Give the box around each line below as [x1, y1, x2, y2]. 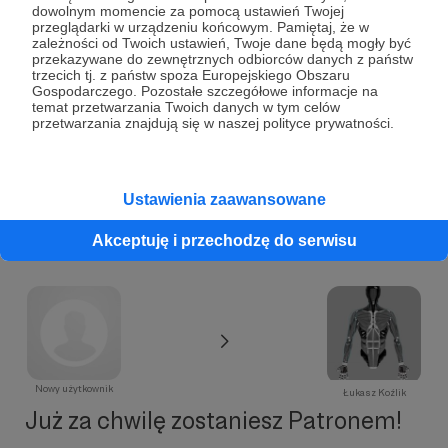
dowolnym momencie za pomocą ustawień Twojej [32, 3, 344, 19]
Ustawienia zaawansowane [122, 190, 326, 208]
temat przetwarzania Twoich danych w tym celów [32, 99, 340, 115]
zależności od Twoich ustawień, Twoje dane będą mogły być [32, 35, 411, 51]
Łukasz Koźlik [342, 387, 406, 399]
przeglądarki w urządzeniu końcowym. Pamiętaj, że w [32, 19, 369, 35]
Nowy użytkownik [35, 383, 113, 395]
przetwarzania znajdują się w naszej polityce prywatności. [32, 115, 394, 131]
